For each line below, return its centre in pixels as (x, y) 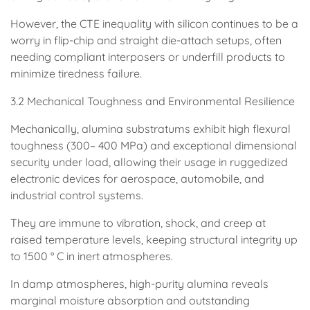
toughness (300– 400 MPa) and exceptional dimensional (154, 145)
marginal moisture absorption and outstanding (130, 300)
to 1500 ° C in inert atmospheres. (92, 256)
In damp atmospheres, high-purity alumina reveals (139, 284)
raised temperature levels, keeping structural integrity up (154, 239)
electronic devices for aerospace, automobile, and (137, 179)
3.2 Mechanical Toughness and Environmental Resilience (153, 101)
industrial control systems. (77, 195)
